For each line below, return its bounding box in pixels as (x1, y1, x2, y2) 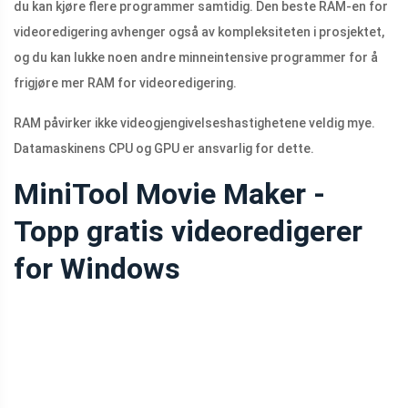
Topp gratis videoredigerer (14, 214, 362, 250)
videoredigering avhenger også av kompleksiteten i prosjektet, (14, 25, 384, 40)
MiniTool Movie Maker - (14, 177, 325, 212)
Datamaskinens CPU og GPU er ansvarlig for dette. (14, 141, 314, 157)
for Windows (14, 251, 180, 287)
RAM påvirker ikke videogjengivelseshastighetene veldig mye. (14, 116, 375, 131)
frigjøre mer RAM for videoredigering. (14, 76, 237, 91)
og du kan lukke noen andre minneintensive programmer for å (14, 50, 378, 66)
